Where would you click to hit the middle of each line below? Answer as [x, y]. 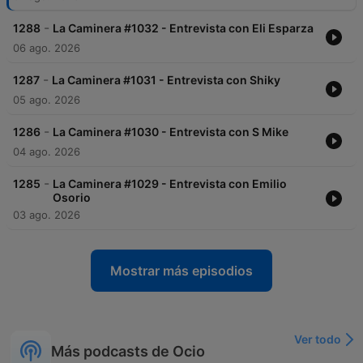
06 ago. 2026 [47, 48]
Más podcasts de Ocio [128, 351]
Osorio [72, 198]
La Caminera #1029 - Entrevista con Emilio [170, 184]
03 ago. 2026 [47, 215]
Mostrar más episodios [181, 271]
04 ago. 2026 [47, 152]
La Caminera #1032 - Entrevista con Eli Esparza [183, 28]
